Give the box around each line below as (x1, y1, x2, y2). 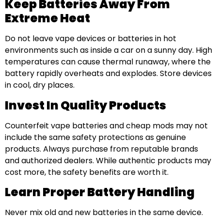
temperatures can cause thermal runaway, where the (5, 56, 211, 68)
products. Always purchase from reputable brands (5, 143, 198, 155)
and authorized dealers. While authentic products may (5, 155, 211, 166)
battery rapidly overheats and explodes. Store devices (5, 68, 212, 79)
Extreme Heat (5, 10, 90, 27)
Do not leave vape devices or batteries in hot (5, 33, 176, 45)
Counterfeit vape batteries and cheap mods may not (5, 120, 208, 131)
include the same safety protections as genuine (5, 131, 186, 143)
